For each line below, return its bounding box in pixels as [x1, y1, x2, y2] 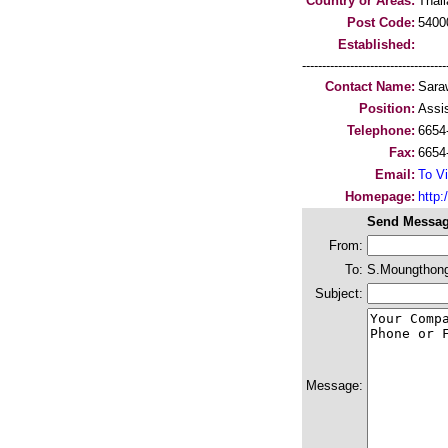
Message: [306, 378, 363, 393]
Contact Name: [325, 79, 415, 94]
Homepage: [345, 189, 415, 204]
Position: [359, 101, 415, 116]
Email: [375, 167, 415, 182]
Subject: [315, 286, 363, 301]
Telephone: [347, 123, 415, 138]
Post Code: [347, 15, 415, 30]
